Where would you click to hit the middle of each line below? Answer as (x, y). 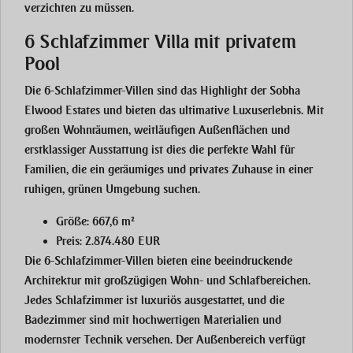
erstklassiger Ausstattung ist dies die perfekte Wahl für (160, 150)
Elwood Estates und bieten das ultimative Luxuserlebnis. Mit (174, 111)
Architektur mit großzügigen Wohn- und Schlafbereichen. (167, 281)
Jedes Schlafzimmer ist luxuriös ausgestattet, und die (154, 301)
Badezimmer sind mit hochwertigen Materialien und (153, 320)
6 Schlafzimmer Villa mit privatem (160, 42)
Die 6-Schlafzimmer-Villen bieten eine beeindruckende (158, 261)
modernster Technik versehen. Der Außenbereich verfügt (165, 340)
